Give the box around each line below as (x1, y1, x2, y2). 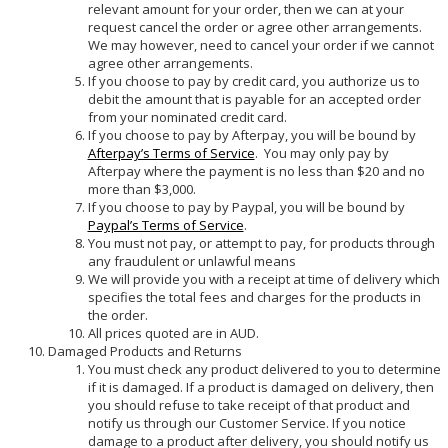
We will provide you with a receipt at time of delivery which (87, 269, 440, 288)
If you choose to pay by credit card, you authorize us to (87, 71, 420, 90)
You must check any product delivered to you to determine (87, 359, 441, 378)
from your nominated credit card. (87, 107, 287, 126)
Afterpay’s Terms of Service (87, 143, 255, 162)
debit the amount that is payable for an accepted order (87, 89, 421, 108)
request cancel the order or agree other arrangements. (87, 17, 422, 36)
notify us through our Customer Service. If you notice (87, 413, 406, 432)
